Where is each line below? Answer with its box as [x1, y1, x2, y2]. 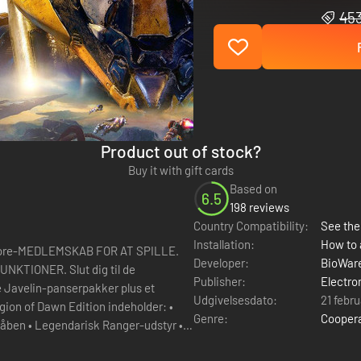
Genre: [193, 311, 228, 326]
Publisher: [193, 274, 246, 288]
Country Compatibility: [193, 218, 309, 233]
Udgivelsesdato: [193, 293, 277, 307]
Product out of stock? [100, 141, 261, 161]
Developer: [193, 255, 249, 270]
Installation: [193, 237, 255, 251]
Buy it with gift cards [127, 163, 234, 177]
